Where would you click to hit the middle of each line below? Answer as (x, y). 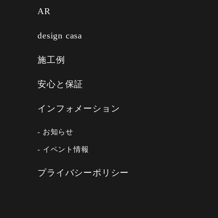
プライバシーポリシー (83, 173)
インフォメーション (79, 108)
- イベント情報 (63, 149)
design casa (60, 35)
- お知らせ (56, 131)
